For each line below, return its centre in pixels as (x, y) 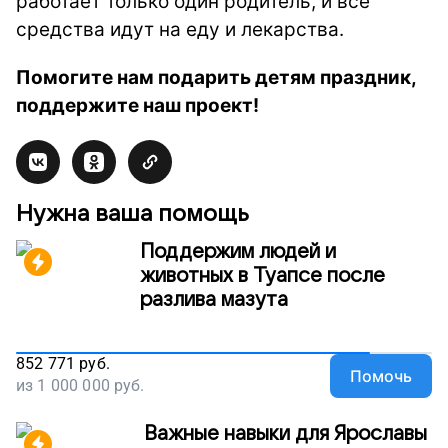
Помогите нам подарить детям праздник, (216, 77)
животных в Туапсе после (262, 276)
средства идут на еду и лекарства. (180, 29)
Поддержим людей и (238, 252)
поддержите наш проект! (137, 105)
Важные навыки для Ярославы (285, 434)
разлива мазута (214, 300)
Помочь (381, 376)
